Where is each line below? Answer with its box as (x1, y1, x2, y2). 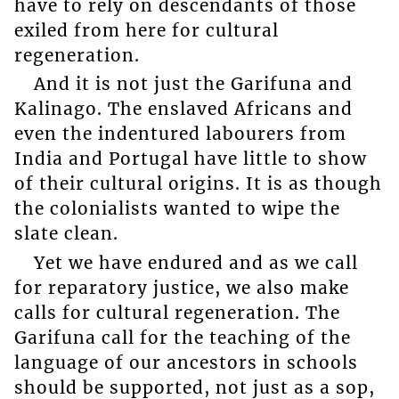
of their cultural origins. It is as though (13, 173, 382, 195)
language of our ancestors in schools (13, 351, 358, 373)
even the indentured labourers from (13, 123, 346, 145)
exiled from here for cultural (13, 19, 279, 41)
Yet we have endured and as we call (33, 251, 358, 273)
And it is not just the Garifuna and (33, 73, 353, 95)
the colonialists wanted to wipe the (13, 198, 340, 220)
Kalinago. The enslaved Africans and (13, 98, 353, 120)
